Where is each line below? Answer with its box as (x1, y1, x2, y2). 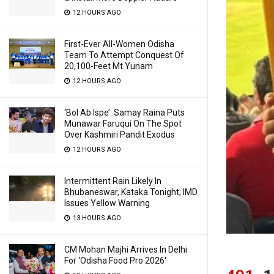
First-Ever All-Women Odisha (64, 39, 174, 49)
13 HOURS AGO (71, 214, 121, 222)
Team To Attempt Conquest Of (64, 50, 184, 60)
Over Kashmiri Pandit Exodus (64, 130, 175, 139)
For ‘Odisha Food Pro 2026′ (64, 256, 166, 265)
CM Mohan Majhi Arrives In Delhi (64, 245, 187, 254)
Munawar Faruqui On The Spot (64, 119, 182, 128)
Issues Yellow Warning (64, 198, 150, 208)
